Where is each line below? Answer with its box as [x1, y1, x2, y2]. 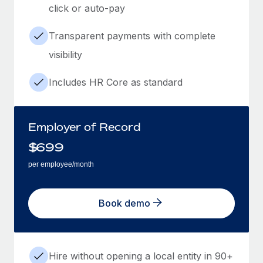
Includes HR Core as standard [49, 76, 183, 88]
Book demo [99, 197, 150, 210]
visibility [49, 48, 82, 60]
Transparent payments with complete [49, 29, 215, 42]
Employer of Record [28, 120, 141, 133]
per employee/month [28, 160, 94, 168]
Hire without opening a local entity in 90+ [49, 249, 233, 262]
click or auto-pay [49, 2, 125, 14]
